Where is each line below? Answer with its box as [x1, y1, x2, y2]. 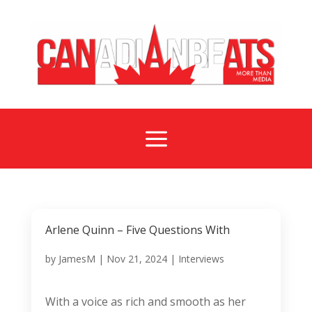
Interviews [178, 251, 224, 265]
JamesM [58, 251, 95, 265]
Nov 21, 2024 [106, 251, 167, 265]
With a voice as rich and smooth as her [45, 293, 246, 309]
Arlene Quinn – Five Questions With [45, 221, 230, 237]
